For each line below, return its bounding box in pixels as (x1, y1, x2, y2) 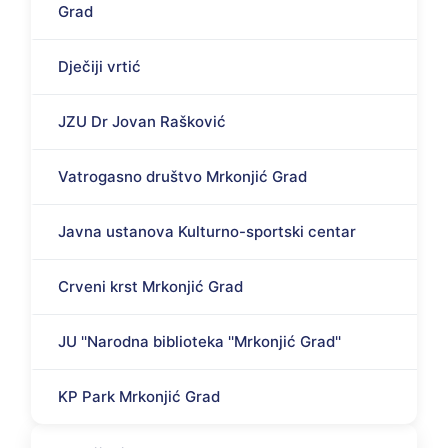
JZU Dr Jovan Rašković (58, 111, 226, 131)
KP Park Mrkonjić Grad (58, 386, 220, 406)
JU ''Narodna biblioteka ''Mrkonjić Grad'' (58, 331, 341, 351)
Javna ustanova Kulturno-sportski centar (58, 221, 356, 241)
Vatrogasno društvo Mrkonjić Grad (58, 166, 307, 186)
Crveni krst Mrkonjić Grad (58, 276, 243, 296)
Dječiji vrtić (58, 56, 141, 76)
